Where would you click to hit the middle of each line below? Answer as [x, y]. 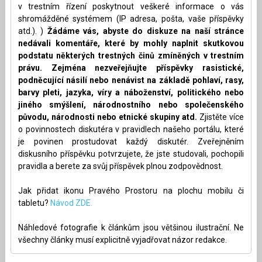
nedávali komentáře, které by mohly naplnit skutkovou [131, 43]
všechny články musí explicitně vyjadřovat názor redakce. [122, 239]
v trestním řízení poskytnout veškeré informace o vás [131, 6]
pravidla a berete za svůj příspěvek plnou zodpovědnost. [120, 166]
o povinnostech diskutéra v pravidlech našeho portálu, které [131, 129]
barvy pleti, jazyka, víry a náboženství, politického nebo [131, 92]
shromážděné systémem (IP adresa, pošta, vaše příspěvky [131, 18]
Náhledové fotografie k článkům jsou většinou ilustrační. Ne [131, 227]
